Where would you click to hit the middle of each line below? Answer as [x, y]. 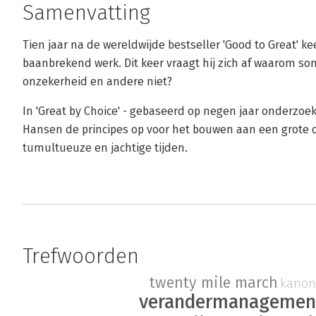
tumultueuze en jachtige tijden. [105, 148]
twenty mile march [214, 283]
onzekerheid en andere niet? [97, 81]
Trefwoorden [81, 256]
